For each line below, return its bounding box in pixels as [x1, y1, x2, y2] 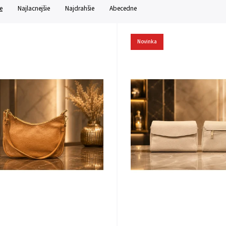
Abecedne [109, 4, 137, 13]
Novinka [137, 38, 157, 45]
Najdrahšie [65, 4, 94, 13]
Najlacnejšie [18, 4, 50, 13]
